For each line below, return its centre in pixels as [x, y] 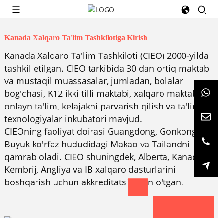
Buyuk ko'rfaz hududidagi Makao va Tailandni [97, 144]
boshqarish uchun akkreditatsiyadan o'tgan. [94, 182]
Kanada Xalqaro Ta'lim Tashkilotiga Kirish [76, 37]
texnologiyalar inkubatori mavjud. [73, 118]
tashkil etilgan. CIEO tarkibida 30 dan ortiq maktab [107, 68]
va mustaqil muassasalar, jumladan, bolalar [93, 81]
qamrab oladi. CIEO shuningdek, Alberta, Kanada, [104, 156]
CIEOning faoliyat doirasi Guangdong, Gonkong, [101, 131]
